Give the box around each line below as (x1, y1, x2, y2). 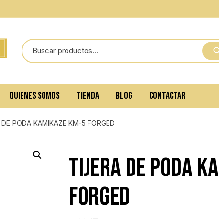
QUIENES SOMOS (9, 90, 60, 102)
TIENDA (76, 90, 99, 102)
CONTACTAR (149, 90, 185, 102)
